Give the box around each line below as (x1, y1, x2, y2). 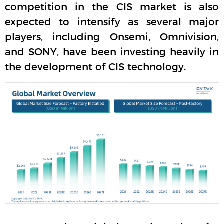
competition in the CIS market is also (5, 1, 219, 13)
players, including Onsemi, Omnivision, (5, 31, 219, 43)
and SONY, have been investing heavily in (5, 46, 219, 58)
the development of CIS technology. (5, 61, 186, 73)
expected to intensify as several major (5, 16, 219, 28)
